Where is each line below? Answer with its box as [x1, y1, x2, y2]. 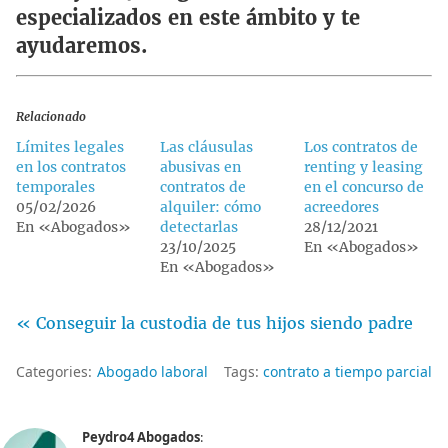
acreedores [303, 197, 379, 216]
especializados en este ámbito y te [16, 4, 360, 30]
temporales [16, 177, 95, 196]
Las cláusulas [159, 137, 253, 156]
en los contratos [16, 157, 126, 176]
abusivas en [159, 157, 241, 176]
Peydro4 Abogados [82, 427, 200, 446]
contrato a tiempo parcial [263, 361, 432, 381]
